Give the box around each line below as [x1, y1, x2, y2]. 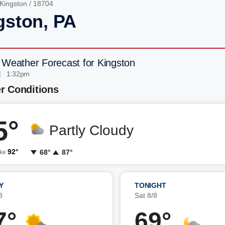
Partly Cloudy [49, 123, 134, 138]
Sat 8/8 [135, 191, 157, 199]
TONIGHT [135, 181, 166, 189]
